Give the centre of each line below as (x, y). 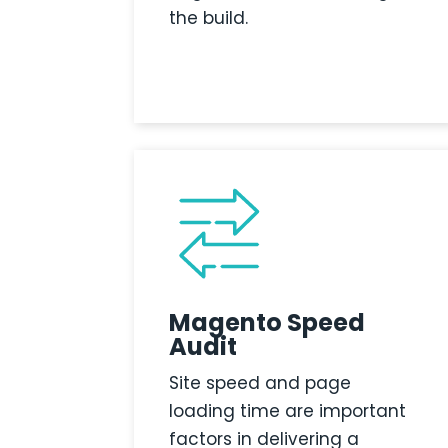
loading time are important (288, 411)
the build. (209, 18)
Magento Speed (267, 323)
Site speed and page (260, 383)
